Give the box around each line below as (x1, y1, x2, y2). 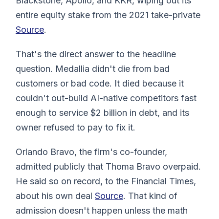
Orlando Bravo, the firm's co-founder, (16, 146, 167, 157)
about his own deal (16, 190, 95, 201)
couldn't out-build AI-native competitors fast (16, 92, 197, 103)
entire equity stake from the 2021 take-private (16, 9, 200, 20)
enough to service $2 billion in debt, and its (16, 107, 189, 118)
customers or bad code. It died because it (16, 78, 184, 88)
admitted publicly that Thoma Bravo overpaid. (16, 161, 201, 172)
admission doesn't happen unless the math (16, 205, 188, 216)
